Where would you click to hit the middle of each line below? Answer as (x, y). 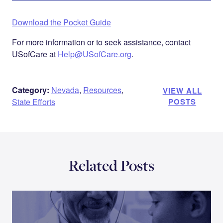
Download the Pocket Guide (61, 22)
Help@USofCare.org (95, 54)
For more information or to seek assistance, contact (101, 42)
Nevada (65, 90)
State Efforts (34, 102)
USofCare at (35, 54)
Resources (102, 90)
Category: (31, 90)
